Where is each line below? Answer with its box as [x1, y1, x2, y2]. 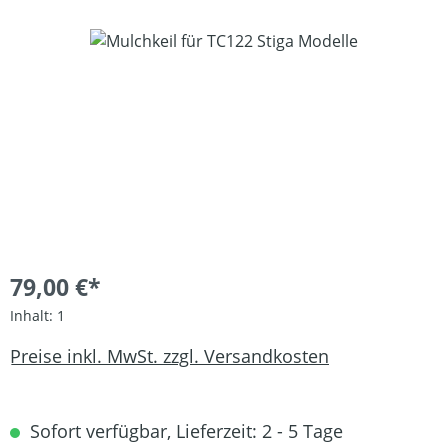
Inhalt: [10, 306, 57, 325]
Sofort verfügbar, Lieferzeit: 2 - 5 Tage [25, 419, 343, 443]
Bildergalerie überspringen [9, 29, 211, 51]
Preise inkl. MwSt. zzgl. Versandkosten [10, 343, 329, 368]
